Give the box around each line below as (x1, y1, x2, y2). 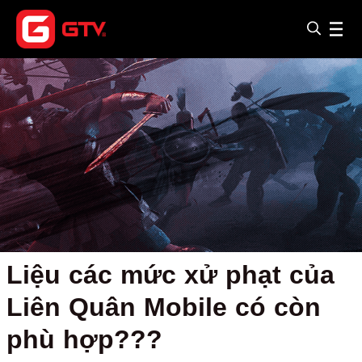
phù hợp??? (6, 325, 162, 354)
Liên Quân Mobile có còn (6, 293, 321, 322)
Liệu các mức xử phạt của (6, 260, 335, 289)
